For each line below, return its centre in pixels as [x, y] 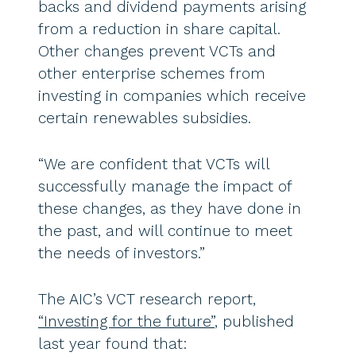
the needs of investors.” [122, 253]
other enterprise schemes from [152, 74]
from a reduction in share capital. [159, 29]
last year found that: [112, 344]
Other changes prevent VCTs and [157, 52]
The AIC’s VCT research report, [147, 300]
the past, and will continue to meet [165, 231]
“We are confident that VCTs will [154, 164]
